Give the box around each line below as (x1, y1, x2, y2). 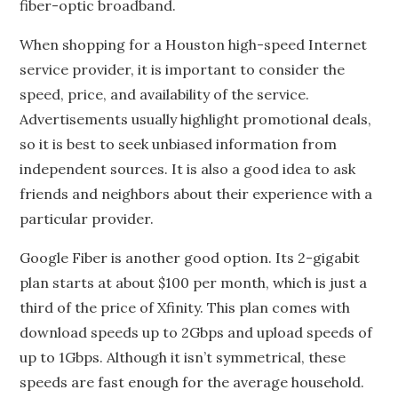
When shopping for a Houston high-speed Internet (20, 36, 368, 53)
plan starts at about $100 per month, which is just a (20, 274, 368, 291)
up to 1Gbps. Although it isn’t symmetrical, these (20, 348, 346, 366)
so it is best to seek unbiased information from (20, 135, 338, 153)
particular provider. (20, 210, 155, 227)
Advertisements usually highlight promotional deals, (20, 110, 372, 128)
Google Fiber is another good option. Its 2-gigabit (20, 249, 361, 267)
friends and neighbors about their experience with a (20, 185, 373, 203)
